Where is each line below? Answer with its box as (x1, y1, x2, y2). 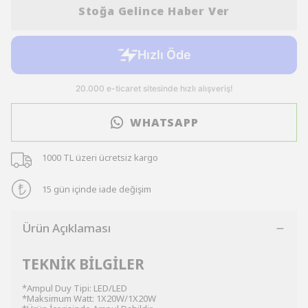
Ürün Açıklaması (22, 220, 111, 236)
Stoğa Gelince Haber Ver (78, 3, 230, 19)
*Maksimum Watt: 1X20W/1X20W (22, 292, 156, 305)
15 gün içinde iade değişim (41, 182, 151, 195)
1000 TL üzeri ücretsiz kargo (41, 151, 158, 164)
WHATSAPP (130, 115, 199, 130)
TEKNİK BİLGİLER (22, 254, 144, 274)
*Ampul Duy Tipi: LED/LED (22, 282, 127, 294)
